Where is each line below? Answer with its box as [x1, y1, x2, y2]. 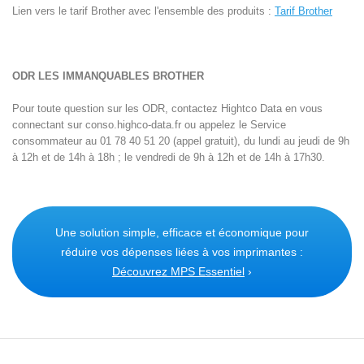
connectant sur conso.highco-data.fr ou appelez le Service [12, 119, 286, 132]
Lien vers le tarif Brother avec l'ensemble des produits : [12, 5, 275, 18]
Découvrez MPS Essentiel [112, 265, 245, 279]
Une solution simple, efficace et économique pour [55, 226, 309, 240]
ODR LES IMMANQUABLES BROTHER [12, 70, 204, 83]
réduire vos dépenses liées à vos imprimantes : [61, 245, 303, 259]
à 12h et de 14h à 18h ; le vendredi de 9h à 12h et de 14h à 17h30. [12, 151, 325, 164]
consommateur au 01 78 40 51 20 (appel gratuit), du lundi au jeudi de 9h [12, 135, 349, 148]
